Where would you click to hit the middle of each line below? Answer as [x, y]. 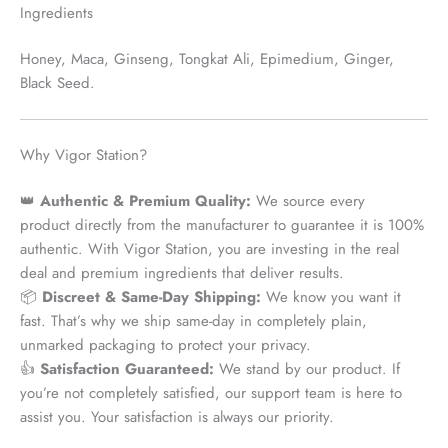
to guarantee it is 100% [346, 225]
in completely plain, [301, 321]
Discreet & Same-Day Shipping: [151, 297]
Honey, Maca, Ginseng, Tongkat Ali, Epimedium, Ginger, [207, 59]
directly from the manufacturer [172, 225]
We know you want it [331, 297]
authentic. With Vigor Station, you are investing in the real [209, 249]
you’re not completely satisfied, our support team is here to [211, 393]
